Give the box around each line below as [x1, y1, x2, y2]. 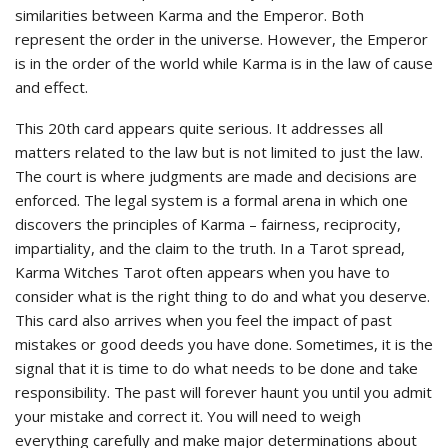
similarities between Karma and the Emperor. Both [15, 4, 364, 25]
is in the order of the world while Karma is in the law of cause [15, 52, 433, 73]
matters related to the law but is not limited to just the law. [15, 141, 423, 162]
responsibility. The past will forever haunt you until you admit [15, 381, 432, 402]
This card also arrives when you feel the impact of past [15, 309, 392, 330]
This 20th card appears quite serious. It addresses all [15, 117, 383, 138]
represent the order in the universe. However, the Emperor [15, 28, 428, 49]
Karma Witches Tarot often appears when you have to [15, 261, 390, 282]
